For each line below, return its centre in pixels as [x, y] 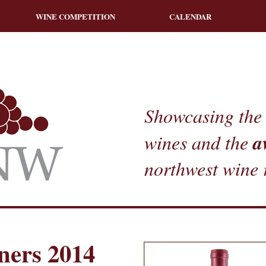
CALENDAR [191, 16]
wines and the [199, 142]
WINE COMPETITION [75, 16]
